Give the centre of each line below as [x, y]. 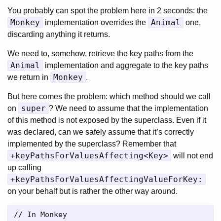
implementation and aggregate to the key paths [126, 65]
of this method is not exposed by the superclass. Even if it [107, 120]
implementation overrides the [95, 22]
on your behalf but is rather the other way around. [92, 191]
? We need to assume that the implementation [129, 108]
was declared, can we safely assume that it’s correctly [101, 132]
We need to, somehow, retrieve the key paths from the [100, 54]
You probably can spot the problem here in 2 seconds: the [108, 11]
